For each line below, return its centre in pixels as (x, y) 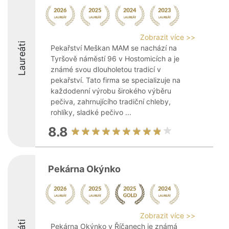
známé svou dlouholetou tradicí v (106, 69)
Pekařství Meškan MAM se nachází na (114, 48)
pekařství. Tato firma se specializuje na (116, 80)
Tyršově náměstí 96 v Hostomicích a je (115, 59)
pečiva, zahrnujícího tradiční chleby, (111, 101)
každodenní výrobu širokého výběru (111, 91)
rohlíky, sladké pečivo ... (91, 112)
